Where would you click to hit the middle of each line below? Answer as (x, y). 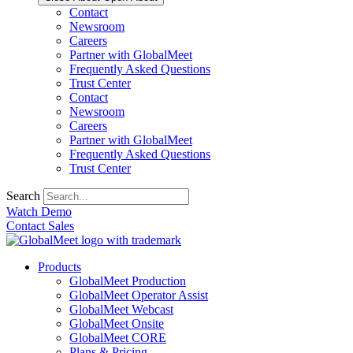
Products (59, 267)
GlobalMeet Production (128, 281)
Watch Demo (39, 212)
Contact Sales (40, 226)
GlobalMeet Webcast (121, 309)
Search (23, 196)
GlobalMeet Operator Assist (139, 295)
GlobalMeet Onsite (117, 323)
